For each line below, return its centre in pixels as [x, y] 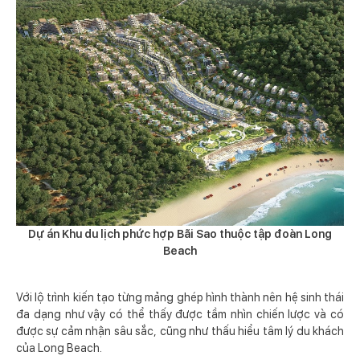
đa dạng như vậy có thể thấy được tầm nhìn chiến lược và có [180, 315]
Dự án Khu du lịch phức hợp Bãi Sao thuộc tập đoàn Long [180, 234]
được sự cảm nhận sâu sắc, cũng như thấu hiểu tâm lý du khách [180, 331]
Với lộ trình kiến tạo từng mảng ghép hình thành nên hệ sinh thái [180, 298]
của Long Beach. [59, 348]
